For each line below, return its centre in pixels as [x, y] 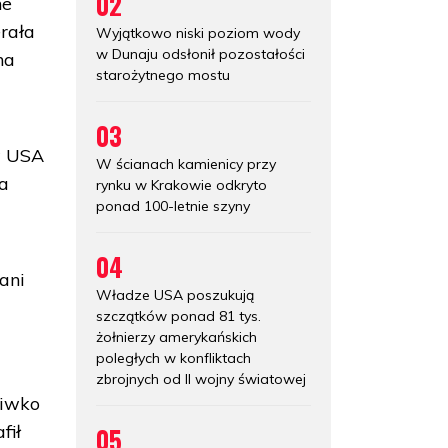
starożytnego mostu [163, 74]
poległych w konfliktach [173, 357]
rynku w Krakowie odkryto [181, 184]
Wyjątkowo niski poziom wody [198, 32]
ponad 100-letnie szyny [173, 205]
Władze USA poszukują [175, 294]
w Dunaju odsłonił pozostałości [200, 53]
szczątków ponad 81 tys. [178, 315]
